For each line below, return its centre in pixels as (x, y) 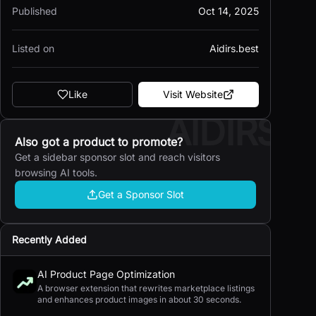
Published (35, 11)
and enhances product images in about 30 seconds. (139, 299)
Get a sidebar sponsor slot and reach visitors (117, 157)
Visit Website (193, 94)
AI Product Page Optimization (106, 274)
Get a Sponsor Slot (141, 194)
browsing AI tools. (56, 172)
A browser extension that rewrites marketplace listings (146, 288)
